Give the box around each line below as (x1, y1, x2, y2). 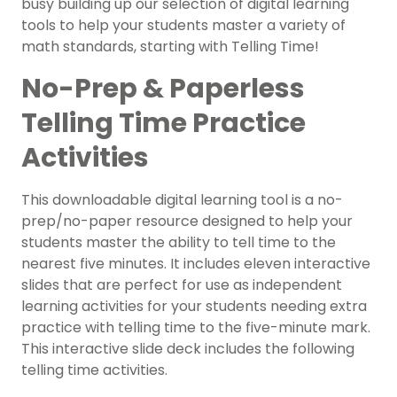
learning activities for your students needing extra (21, 296, 367, 317)
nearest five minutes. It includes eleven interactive (21, 253, 370, 275)
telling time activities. (21, 360, 167, 381)
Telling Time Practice (21, 105, 306, 143)
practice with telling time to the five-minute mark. (21, 317, 370, 339)
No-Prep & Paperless (21, 70, 305, 108)
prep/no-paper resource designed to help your (21, 211, 353, 232)
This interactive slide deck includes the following (21, 339, 354, 360)
